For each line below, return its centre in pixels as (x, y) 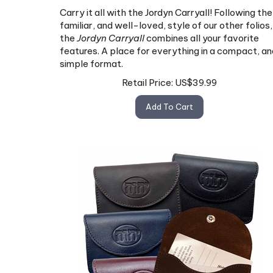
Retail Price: (147, 77)
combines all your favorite (202, 32)
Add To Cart (169, 101)
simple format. (91, 58)
